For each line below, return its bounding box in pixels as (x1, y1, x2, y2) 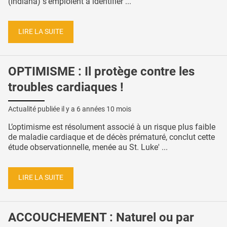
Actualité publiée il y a (8, 104, 77, 113)
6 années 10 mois (77, 104, 131, 113)
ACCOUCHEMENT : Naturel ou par (8, 210, 194, 225)
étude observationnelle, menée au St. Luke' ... (8, 142, 168, 152)
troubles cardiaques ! (8, 80, 124, 94)
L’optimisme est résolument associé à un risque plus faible (8, 122, 215, 132)
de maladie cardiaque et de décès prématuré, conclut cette (8, 132, 215, 142)
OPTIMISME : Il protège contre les (8, 64, 195, 79)
